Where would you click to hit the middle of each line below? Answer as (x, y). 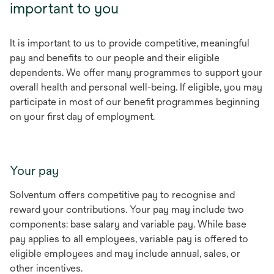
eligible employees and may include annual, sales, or (125, 253)
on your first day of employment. (83, 116)
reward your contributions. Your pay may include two (127, 209)
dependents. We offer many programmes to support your (136, 72)
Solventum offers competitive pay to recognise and (122, 194)
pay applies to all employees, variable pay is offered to (129, 239)
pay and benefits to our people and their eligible (115, 57)
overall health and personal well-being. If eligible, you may (136, 87)
